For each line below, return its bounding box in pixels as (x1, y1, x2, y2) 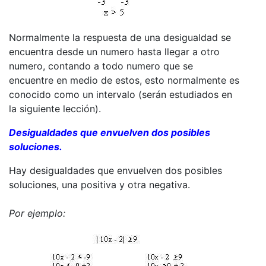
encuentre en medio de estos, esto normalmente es (9, 74, 239, 86)
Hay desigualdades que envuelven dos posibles (9, 164, 222, 176)
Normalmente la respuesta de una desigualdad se (9, 31, 231, 43)
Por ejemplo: (9, 207, 65, 219)
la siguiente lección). (9, 102, 101, 115)
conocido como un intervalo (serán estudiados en (9, 88, 232, 100)
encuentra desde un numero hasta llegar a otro (9, 45, 220, 58)
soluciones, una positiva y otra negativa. (9, 178, 193, 191)
